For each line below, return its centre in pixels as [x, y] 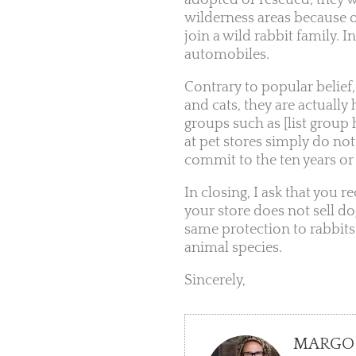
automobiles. [227, 55]
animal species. [233, 248]
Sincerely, [215, 281]
